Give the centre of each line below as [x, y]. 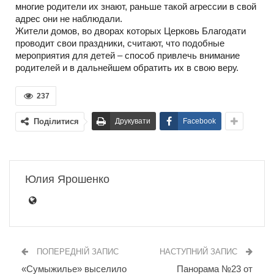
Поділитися [56, 121]
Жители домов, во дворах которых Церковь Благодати [131, 31]
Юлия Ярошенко [67, 179]
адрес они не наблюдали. [69, 18]
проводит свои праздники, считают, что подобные [120, 43]
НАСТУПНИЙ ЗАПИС [200, 251]
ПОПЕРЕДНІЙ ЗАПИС [76, 251]
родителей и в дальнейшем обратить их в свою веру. [127, 67]
